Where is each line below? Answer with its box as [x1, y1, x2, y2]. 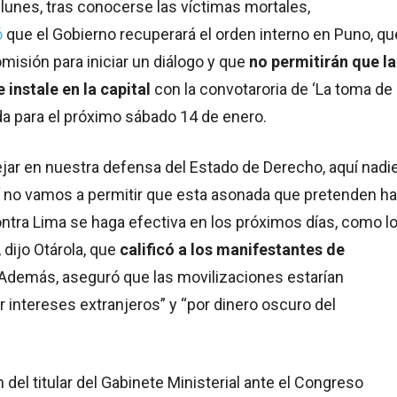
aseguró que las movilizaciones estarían [62, 268, 344, 287]
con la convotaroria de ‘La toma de [151, 80, 393, 99]
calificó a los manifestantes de [120, 240, 345, 260]
